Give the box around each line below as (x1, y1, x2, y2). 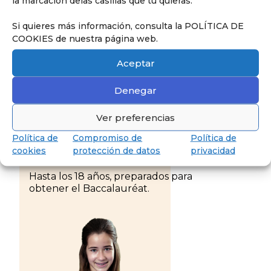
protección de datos (73, 145, 161, 156)
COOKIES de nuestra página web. (12, 33, 158, 44)
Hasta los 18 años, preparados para (29, 170, 193, 182)
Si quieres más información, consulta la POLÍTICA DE (12, 20, 244, 31)
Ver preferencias (96, 111, 175, 123)
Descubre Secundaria (29, 155, 138, 168)
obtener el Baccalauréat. (29, 182, 150, 194)
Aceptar (116, 57, 155, 68)
